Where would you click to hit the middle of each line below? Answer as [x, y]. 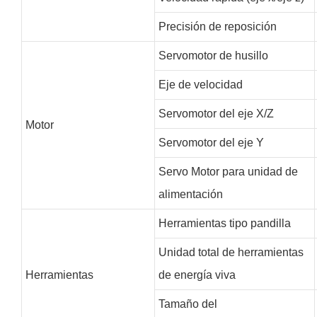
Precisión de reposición [217, 26]
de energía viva [197, 275]
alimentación [190, 194]
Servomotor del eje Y [211, 142]
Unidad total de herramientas [231, 252]
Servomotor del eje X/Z [216, 113]
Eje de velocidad [200, 84]
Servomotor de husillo [213, 55]
